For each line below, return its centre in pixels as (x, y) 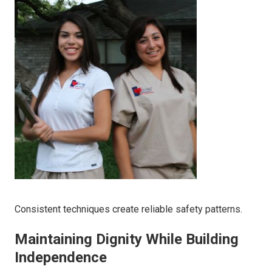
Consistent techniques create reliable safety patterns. (128, 209)
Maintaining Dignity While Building (127, 240)
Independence (61, 258)
